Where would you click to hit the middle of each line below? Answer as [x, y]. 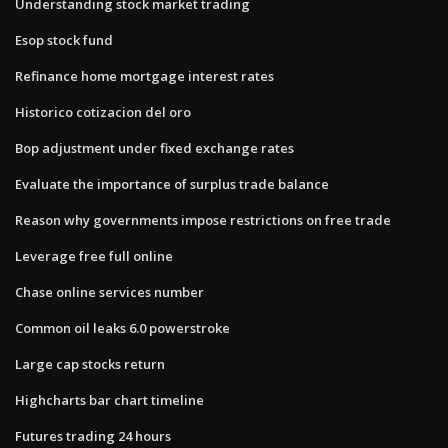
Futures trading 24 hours [93, 435]
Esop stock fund [64, 39]
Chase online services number [109, 291]
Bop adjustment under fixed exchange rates [154, 147]
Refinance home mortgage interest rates [144, 75]
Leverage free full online [94, 255]
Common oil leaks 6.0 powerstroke [122, 327]
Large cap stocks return [90, 363]
